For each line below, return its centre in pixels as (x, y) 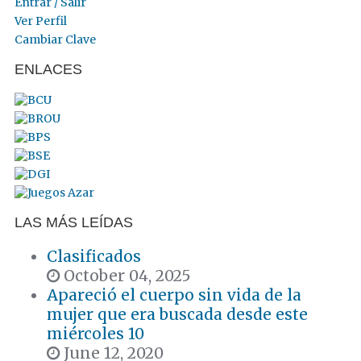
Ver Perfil (41, 21)
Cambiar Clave (55, 40)
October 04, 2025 (125, 276)
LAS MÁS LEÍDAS (74, 223)
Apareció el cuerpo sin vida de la (174, 295)
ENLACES (48, 70)
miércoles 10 (95, 334)
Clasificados (94, 257)
